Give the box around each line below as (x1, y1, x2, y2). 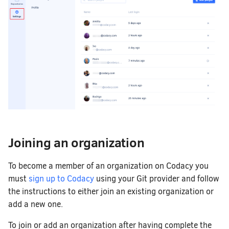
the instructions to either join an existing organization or (8, 186, 214, 197)
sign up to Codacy (29, 173, 94, 185)
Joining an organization (8, 133, 145, 152)
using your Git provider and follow (94, 173, 219, 185)
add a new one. (8, 199, 63, 210)
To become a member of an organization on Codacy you (8, 161, 209, 172)
